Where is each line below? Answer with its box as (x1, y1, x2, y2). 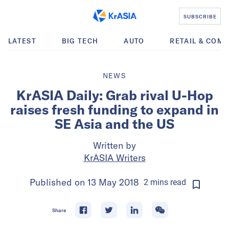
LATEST (8, 37, 36, 45)
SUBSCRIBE (183, 13, 217, 19)
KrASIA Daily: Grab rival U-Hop (16, 87, 213, 104)
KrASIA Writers (83, 152, 146, 164)
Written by (93, 140, 136, 151)
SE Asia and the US (55, 116, 174, 132)
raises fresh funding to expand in (10, 101, 219, 118)
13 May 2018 (87, 176, 139, 188)
